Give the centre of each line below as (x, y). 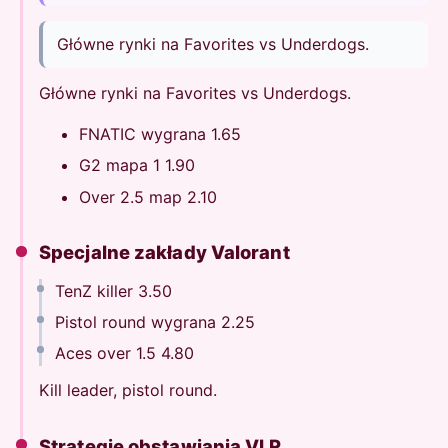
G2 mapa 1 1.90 (137, 165)
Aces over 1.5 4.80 (124, 352)
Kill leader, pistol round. (128, 390)
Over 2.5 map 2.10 (148, 196)
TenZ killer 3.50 (113, 291)
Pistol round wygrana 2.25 (154, 321)
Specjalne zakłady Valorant (164, 252)
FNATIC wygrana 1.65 (160, 133)
